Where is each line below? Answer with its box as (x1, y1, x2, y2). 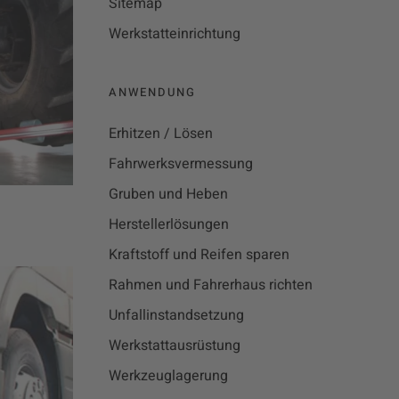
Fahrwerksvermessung (109, 153, 253, 175)
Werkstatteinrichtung (109, 23, 240, 45)
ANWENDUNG (109, 84, 196, 101)
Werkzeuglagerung (109, 365, 228, 387)
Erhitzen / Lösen (109, 123, 213, 144)
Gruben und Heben (109, 183, 228, 205)
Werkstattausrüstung (109, 335, 240, 356)
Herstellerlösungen (109, 214, 229, 235)
